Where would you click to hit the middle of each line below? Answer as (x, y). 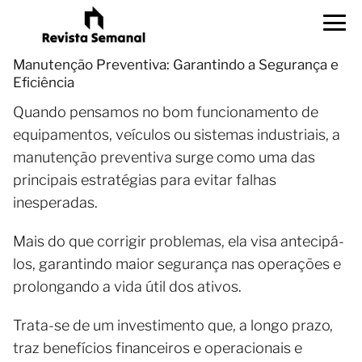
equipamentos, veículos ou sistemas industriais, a (177, 135)
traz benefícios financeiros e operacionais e (158, 348)
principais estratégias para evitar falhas (145, 180)
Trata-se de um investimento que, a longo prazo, (173, 325)
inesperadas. (55, 202)
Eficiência (44, 82)
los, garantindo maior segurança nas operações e (177, 264)
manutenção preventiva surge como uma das (164, 157)
